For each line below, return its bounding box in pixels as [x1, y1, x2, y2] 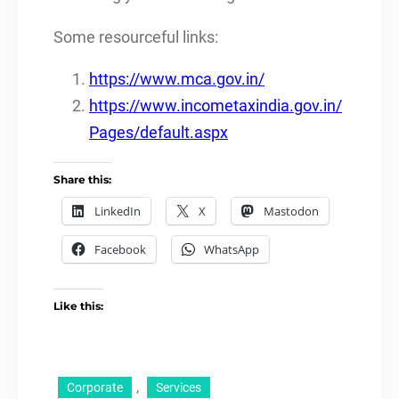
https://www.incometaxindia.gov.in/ [89, 97, 342, 116]
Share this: [53, 172, 111, 186]
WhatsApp [204, 240, 259, 257]
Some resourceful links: [53, 28, 218, 46]
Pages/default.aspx [89, 124, 228, 142]
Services [156, 380, 201, 395]
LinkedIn [94, 202, 141, 219]
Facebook [94, 240, 146, 257]
